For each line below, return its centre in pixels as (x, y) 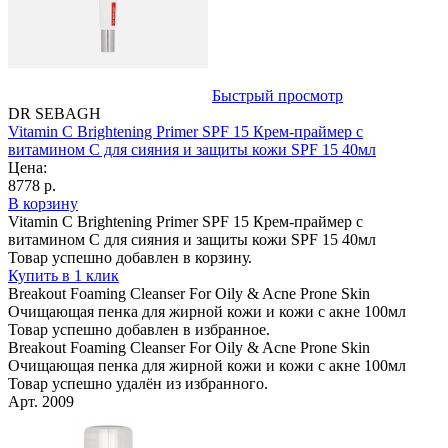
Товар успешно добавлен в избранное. (139, 329)
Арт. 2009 (41, 401)
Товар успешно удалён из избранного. (138, 383)
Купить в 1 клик (63, 275)
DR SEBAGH (54, 113)
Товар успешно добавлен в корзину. (130, 257)
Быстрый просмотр (277, 95)
